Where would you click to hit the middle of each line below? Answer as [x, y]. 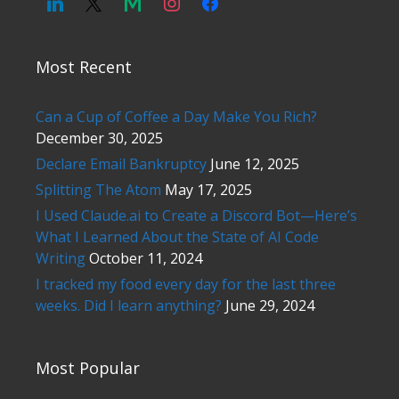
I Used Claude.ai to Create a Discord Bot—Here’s [196, 215]
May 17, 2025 [208, 189]
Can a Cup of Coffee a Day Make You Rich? [176, 116]
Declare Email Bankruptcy [121, 163]
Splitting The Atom [98, 189]
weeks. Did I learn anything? [129, 305]
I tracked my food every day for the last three [186, 284]
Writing [61, 258]
